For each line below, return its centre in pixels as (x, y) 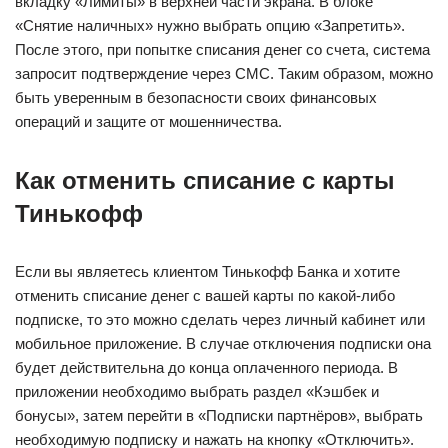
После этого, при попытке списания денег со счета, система (222, 49)
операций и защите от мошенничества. (148, 121)
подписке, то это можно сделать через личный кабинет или (220, 319)
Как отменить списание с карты (205, 180)
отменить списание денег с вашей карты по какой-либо (205, 295)
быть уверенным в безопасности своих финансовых (196, 97)
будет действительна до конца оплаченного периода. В (206, 367)
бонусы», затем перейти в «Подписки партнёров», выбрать (219, 415)
